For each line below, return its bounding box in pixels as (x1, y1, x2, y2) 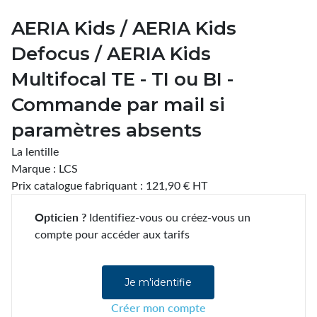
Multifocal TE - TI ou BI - (11, 67, 234, 91)
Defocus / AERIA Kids (11, 42, 211, 65)
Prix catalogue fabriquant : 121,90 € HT (11, 177, 207, 192)
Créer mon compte (110, 299, 206, 315)
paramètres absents (11, 118, 202, 142)
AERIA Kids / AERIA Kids (11, 16, 236, 40)
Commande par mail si (11, 93, 225, 116)
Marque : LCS (11, 160, 78, 175)
